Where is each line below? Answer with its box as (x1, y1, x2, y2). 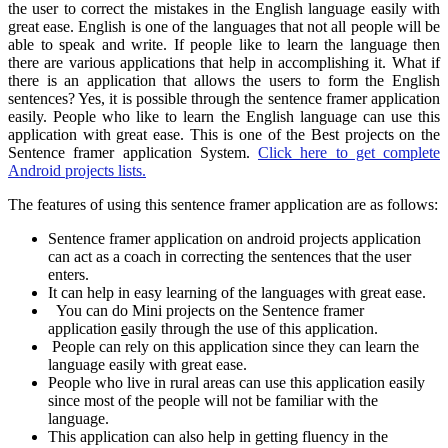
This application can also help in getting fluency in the (48, 427, 388, 445)
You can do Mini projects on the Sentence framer (48, 301, 364, 319)
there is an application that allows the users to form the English (8, 71, 440, 89)
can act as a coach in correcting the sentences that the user (48, 247, 411, 265)
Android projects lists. (8, 161, 146, 179)
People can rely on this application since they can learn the (48, 337, 419, 355)
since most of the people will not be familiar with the (48, 391, 378, 409)
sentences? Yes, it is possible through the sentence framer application (8, 89, 440, 107)
